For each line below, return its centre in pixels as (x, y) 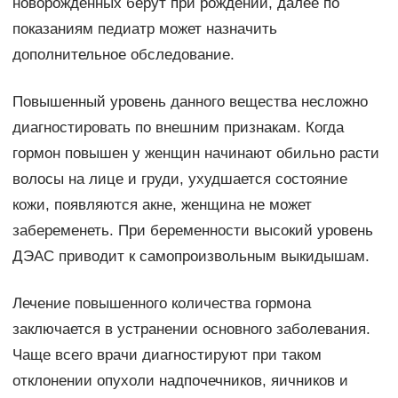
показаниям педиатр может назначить (144, 29)
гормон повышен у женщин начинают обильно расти (195, 154)
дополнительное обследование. (123, 55)
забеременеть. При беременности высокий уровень (192, 231)
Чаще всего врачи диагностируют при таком (167, 355)
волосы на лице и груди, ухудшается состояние (179, 179)
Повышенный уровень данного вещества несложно (190, 102)
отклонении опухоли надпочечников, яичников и (180, 381)
